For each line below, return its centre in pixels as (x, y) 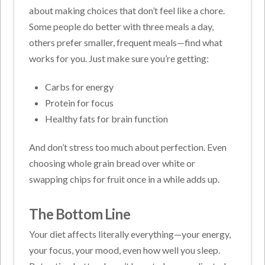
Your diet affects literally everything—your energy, (130, 234)
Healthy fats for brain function (106, 119)
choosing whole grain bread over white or (112, 163)
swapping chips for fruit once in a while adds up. (125, 179)
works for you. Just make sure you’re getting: (119, 59)
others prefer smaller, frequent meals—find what (126, 43)
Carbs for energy (79, 87)
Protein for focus (79, 103)
